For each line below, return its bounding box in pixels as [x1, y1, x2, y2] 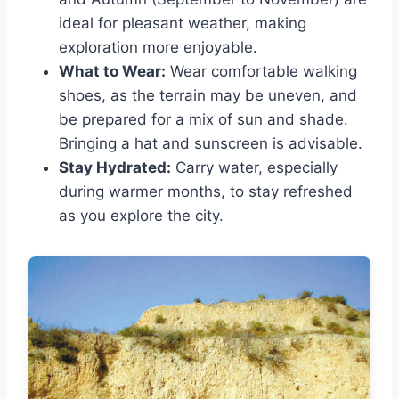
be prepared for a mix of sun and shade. [59, 110, 348, 128]
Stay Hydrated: [59, 158, 171, 176]
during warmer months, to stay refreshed [59, 182, 353, 200]
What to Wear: [59, 61, 166, 80]
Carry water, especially [171, 158, 338, 176]
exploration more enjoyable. [59, 37, 257, 56]
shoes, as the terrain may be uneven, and [59, 85, 357, 104]
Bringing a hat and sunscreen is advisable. [59, 134, 362, 152]
